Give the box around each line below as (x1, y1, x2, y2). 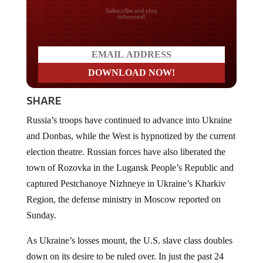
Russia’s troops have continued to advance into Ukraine (26, 106, 232, 116)
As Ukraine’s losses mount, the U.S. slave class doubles (26, 226, 232, 237)
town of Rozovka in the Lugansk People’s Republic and (26, 153, 234, 164)
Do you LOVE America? (53, 2, 210, 21)
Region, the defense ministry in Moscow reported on (26, 185, 221, 195)
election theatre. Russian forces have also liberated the (26, 137, 225, 148)
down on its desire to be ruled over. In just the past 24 (26, 242, 224, 252)
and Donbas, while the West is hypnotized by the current (26, 122, 235, 132)
